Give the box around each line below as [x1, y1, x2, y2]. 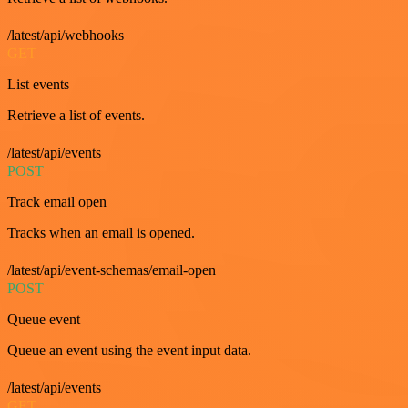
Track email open [7, 194, 107, 210]
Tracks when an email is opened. [7, 225, 195, 241]
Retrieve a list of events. [7, 107, 145, 124]
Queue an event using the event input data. [7, 342, 251, 359]
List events [7, 76, 69, 93]
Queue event [7, 311, 80, 328]
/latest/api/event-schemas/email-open [7, 262, 216, 279]
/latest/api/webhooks [7, 27, 124, 44]
